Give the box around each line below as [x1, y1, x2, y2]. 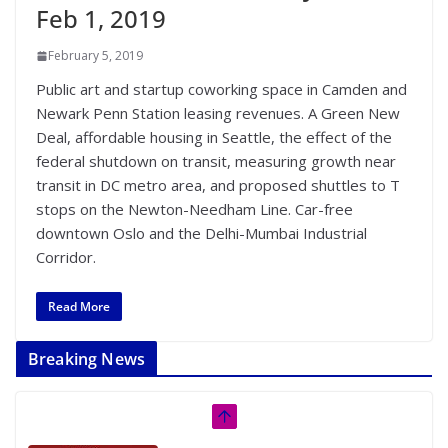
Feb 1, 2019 [36, 2, 166, 35]
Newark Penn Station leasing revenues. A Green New [36, 103, 400, 123]
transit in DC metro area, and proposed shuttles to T [36, 175, 400, 195]
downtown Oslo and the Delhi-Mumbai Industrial [36, 223, 367, 243]
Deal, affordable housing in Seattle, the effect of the [36, 127, 392, 147]
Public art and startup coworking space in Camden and [36, 79, 407, 99]
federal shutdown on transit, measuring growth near [36, 151, 396, 171]
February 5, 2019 [48, 47, 143, 64]
